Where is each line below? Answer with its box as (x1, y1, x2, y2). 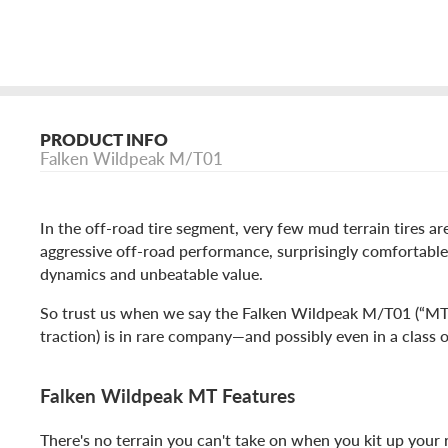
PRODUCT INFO (40, 127, 168, 152)
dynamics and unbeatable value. (40, 262, 263, 286)
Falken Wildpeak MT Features (40, 381, 295, 408)
